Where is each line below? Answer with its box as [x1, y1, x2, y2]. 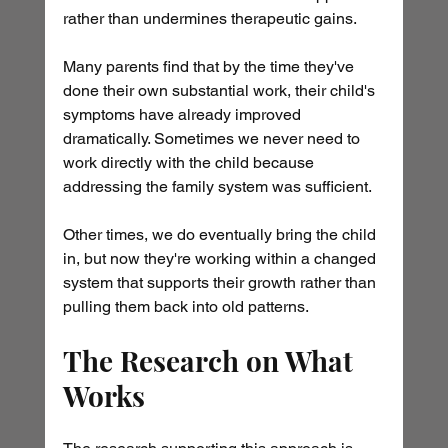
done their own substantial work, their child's [62, 81, 379, 101]
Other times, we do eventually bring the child [62, 225, 380, 245]
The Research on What [62, 342, 360, 380]
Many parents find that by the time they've [62, 57, 358, 77]
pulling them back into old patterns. [62, 297, 309, 317]
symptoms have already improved [62, 105, 305, 125]
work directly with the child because [62, 153, 318, 173]
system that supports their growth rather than [62, 273, 380, 293]
